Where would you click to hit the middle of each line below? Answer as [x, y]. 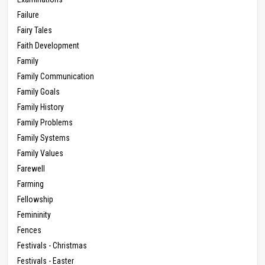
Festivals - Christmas [52, 246]
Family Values [40, 153]
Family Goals [38, 92]
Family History [41, 107]
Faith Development [48, 46]
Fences [29, 230]
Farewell [31, 169]
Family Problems [45, 123]
